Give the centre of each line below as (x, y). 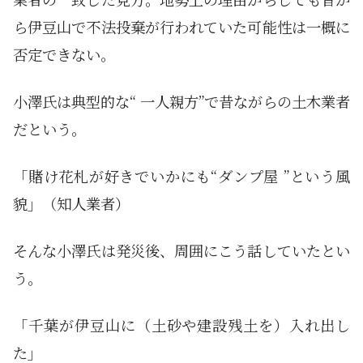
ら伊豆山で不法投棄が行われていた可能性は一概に (181, 27)
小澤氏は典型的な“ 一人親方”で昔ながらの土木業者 (181, 102)
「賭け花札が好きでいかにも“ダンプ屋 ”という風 (181, 176)
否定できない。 (64, 55)
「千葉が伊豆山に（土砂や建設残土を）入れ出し (181, 325)
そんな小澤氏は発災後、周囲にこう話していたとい (181, 251)
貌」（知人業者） (71, 204)
